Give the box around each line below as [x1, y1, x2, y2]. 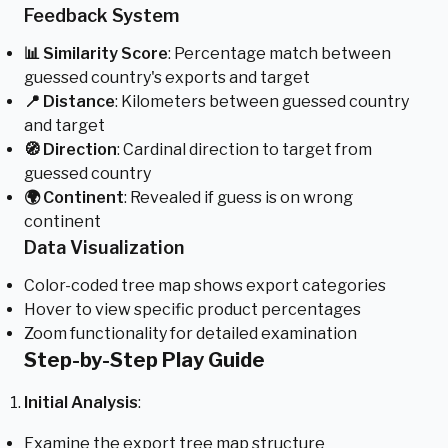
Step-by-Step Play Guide [24, 348, 265, 372]
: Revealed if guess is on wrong [124, 188, 353, 207]
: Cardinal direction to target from [117, 140, 372, 159]
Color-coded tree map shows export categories [24, 276, 386, 295]
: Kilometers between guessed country [115, 92, 409, 111]
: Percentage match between [168, 44, 391, 63]
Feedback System [24, 5, 179, 26]
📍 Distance [24, 92, 115, 111]
